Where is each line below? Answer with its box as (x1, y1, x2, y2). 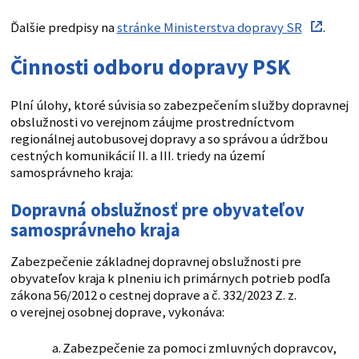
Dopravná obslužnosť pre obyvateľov (10, 198, 305, 221)
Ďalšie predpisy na (10, 18, 117, 36)
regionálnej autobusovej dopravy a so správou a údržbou (10, 130, 328, 147)
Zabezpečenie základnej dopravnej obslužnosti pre (10, 252, 301, 270)
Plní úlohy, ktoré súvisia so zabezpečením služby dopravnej (10, 96, 349, 114)
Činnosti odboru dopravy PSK (10, 52, 291, 80)
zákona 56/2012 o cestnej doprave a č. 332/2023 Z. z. (10, 286, 296, 304)
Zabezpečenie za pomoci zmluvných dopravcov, (62, 339, 337, 357)
